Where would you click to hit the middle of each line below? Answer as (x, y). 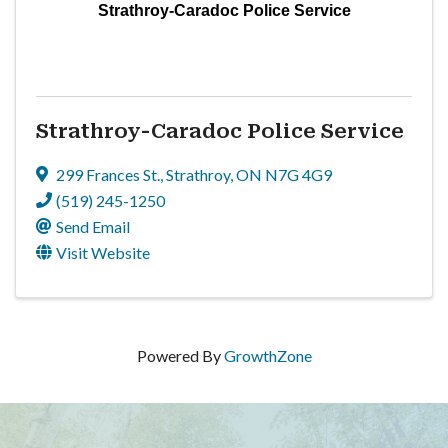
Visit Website (103, 252)
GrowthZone (267, 355)
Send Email (93, 226)
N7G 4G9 (298, 174)
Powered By (180, 355)
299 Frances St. (108, 174)
